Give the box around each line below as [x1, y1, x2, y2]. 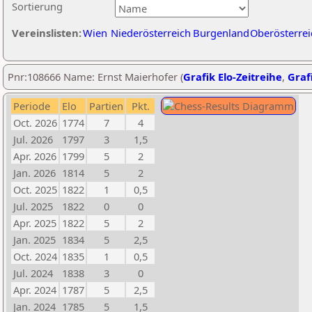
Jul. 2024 [13, 266, 53, 280]
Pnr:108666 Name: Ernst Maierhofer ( [8, 70, 183, 84]
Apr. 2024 [13, 283, 56, 297]
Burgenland [193, 26, 249, 40]
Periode [13, 99, 50, 113]
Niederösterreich [111, 26, 191, 40]
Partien [89, 99, 123, 113]
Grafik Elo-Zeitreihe [183, 70, 282, 84]
